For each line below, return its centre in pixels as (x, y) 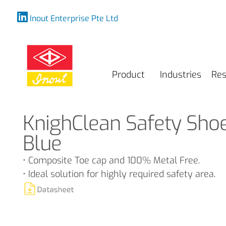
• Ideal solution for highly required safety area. (119, 174)
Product (129, 74)
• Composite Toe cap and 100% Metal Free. (111, 160)
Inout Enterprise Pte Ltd (74, 18)
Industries (181, 74)
